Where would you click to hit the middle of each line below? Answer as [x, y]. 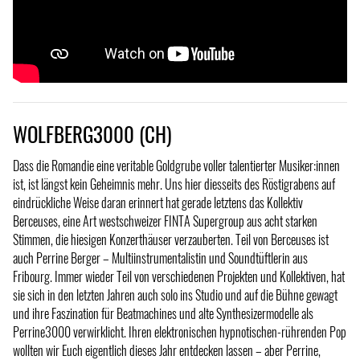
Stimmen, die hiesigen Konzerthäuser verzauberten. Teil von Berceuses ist [171, 239]
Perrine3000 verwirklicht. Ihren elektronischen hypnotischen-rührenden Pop [180, 331]
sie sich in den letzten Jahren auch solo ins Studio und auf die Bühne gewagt [175, 295]
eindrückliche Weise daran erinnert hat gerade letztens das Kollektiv [158, 202]
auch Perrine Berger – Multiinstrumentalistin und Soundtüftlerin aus [160, 258]
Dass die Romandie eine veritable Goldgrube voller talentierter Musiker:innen [176, 165]
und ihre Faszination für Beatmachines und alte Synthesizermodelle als [163, 313]
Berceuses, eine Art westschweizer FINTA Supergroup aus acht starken [165, 221]
